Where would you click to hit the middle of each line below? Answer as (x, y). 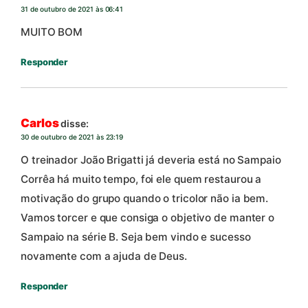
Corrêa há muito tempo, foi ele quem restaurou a (141, 179)
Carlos (40, 123)
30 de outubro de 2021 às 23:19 (72, 136)
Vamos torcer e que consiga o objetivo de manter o (148, 218)
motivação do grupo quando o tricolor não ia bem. (145, 199)
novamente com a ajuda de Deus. (104, 256)
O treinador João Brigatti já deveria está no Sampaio (151, 160)
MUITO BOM (52, 32)
